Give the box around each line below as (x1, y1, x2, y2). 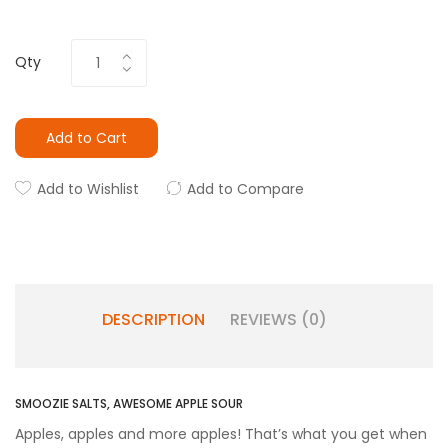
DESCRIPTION (101, 308, 205, 331)
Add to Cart (46, 128, 127, 148)
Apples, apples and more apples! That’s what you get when (15, 424, 427, 444)
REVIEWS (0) (229, 308, 327, 331)
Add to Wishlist (37, 179, 139, 199)
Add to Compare (187, 179, 304, 199)
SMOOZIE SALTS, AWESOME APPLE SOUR (15, 395, 243, 412)
